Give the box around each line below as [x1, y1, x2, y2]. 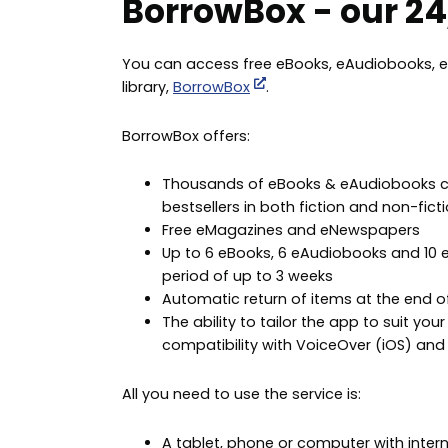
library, [122, 77, 173, 98]
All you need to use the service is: [122, 383, 361, 404]
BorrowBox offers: [122, 125, 250, 146]
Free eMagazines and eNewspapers [162, 220, 420, 241]
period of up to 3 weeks [162, 266, 333, 287]
